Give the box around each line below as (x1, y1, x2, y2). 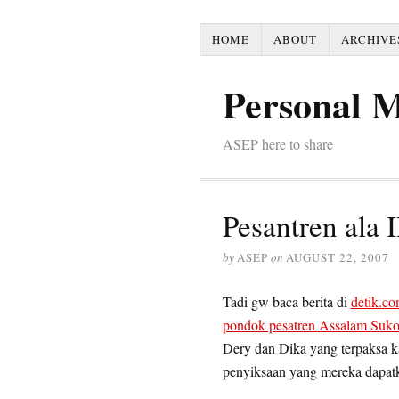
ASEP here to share (222, 134, 333, 153)
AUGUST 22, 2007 (285, 249, 389, 265)
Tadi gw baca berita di (222, 292, 351, 311)
